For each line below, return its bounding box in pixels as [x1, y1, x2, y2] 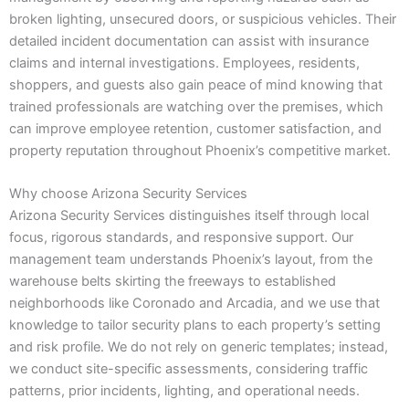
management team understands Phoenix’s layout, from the [9, 250, 372, 267]
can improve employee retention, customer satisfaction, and [9, 120, 382, 137]
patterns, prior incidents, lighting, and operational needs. [9, 382, 360, 399]
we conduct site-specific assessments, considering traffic [9, 360, 368, 377]
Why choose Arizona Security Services [9, 184, 247, 202]
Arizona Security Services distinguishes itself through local [9, 206, 369, 224]
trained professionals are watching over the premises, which [9, 98, 383, 115]
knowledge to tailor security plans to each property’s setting [9, 316, 381, 333]
